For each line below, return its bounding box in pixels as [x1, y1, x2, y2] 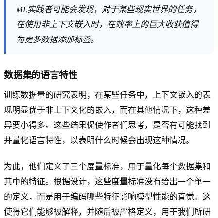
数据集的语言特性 [4, 70, 77, 81]
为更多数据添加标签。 [16, 35, 99, 44]
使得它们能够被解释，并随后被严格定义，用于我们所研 [4, 207, 211, 217]
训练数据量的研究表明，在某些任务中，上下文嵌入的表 [4, 91, 211, 100]
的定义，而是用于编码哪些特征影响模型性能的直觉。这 [4, 192, 211, 202]
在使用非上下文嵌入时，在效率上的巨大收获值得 [16, 19, 199, 29]
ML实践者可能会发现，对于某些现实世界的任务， [16, 4, 201, 14]
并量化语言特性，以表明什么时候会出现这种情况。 [4, 136, 194, 145]
